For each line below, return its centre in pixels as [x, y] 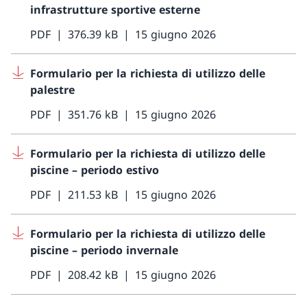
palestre [52, 90]
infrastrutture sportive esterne [115, 10]
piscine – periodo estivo [95, 170]
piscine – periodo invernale [104, 250]
